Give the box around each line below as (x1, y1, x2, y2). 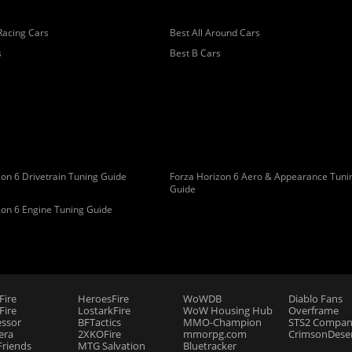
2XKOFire (78, 327, 121, 341)
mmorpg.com (183, 327, 247, 341)
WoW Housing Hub (183, 303, 273, 317)
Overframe (288, 303, 339, 317)
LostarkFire (78, 303, 130, 317)
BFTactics (78, 315, 121, 329)
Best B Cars (170, 46, 222, 60)
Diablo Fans (288, 291, 343, 306)
